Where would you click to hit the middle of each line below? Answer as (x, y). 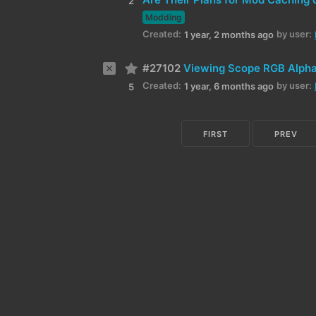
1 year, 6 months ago (229, 86)
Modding (164, 18)
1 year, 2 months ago (229, 34)
